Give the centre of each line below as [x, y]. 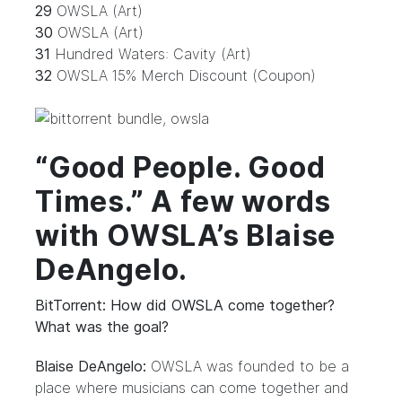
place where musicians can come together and [192, 388]
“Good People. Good [180, 167]
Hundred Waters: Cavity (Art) [151, 54]
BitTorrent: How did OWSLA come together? [185, 305]
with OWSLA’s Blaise [186, 236]
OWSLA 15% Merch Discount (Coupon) [184, 75]
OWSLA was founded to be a [248, 366]
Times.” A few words [184, 201]
